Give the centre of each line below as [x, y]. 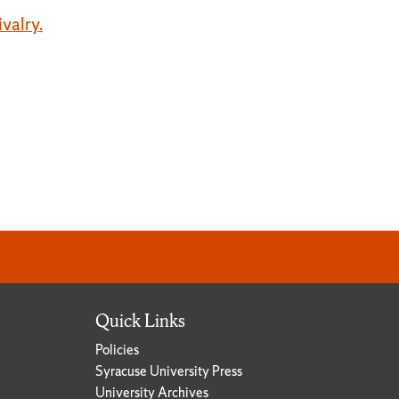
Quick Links [140, 321]
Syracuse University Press [169, 370]
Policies [117, 349]
